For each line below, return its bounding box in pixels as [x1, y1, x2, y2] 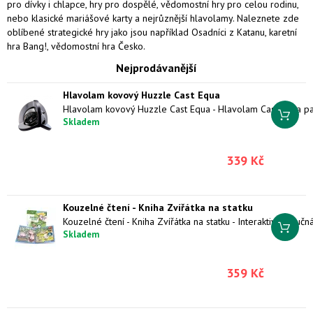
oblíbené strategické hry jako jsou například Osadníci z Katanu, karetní [7, 26, 297, 38]
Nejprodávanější [116, 61, 197, 75]
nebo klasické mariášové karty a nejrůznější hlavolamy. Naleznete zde [7, 12, 299, 24]
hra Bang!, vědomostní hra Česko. [7, 40, 145, 52]
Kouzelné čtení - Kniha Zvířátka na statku [63, 201, 253, 214]
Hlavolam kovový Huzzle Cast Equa [63, 89, 220, 101]
